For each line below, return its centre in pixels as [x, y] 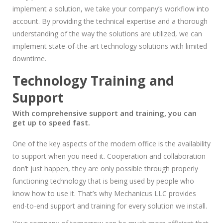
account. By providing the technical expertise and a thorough [110, 21]
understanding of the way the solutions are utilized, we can [107, 34]
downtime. [29, 58]
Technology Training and [93, 81]
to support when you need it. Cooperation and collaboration [109, 156]
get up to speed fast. [51, 122]
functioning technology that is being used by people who [103, 181]
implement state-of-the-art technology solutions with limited [110, 46]
